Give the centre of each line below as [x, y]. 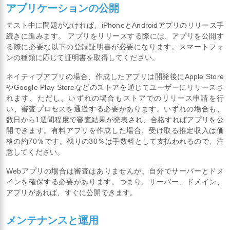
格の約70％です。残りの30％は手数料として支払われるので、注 [115, 141]
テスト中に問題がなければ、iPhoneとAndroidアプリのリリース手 [115, 25]
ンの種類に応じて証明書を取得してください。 [83, 58]
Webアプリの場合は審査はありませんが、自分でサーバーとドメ [115, 171]
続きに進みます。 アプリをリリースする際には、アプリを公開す [115, 36]
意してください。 [35, 152]
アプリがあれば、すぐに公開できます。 [72, 193]
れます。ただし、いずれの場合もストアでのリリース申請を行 [115, 98]
